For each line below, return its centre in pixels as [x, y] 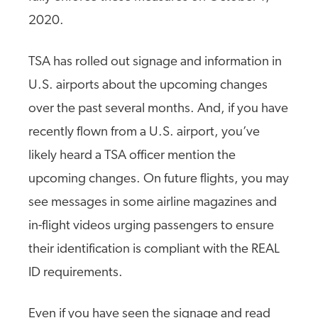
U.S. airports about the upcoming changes [148, 86]
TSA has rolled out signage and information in [155, 62]
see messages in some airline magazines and [153, 203]
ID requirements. [76, 273]
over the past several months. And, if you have [158, 109]
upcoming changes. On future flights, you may [159, 179]
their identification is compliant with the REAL [154, 250]
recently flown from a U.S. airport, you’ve [144, 132]
